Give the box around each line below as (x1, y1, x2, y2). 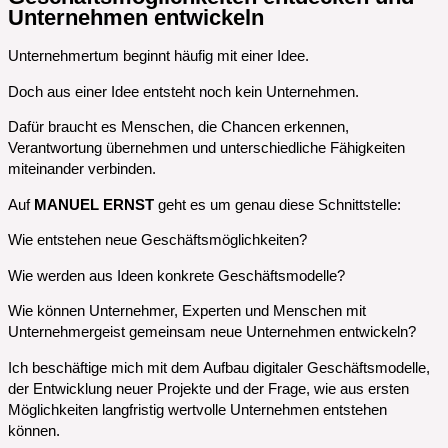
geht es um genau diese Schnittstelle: (154, 196, 401, 213)
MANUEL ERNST (34, 196, 154, 213)
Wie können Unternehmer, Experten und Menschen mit (8, 303, 366, 320)
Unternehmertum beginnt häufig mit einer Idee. (8, 47, 309, 64)
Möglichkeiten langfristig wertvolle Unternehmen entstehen (8, 402, 387, 419)
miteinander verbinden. (8, 161, 156, 178)
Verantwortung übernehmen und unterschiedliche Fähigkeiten (8, 140, 405, 157)
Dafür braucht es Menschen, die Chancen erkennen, (8, 119, 349, 136)
